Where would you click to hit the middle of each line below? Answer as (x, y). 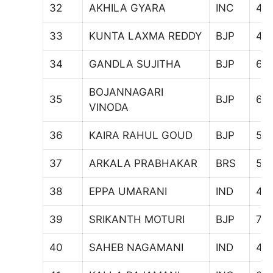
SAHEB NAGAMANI (136, 247)
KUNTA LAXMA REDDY (145, 36)
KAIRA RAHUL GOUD (141, 135)
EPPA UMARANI (128, 191)
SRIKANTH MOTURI (137, 219)
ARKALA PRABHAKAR (143, 163)
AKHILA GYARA (127, 8)
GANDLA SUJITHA (135, 64)
